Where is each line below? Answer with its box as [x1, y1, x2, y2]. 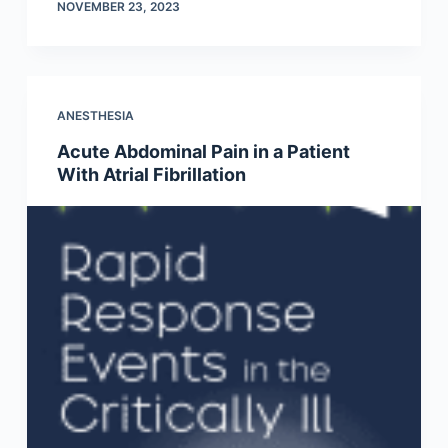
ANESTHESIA [56, 108, 134, 124]
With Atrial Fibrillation [56, 164, 246, 186]
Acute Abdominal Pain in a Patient [56, 141, 350, 163]
